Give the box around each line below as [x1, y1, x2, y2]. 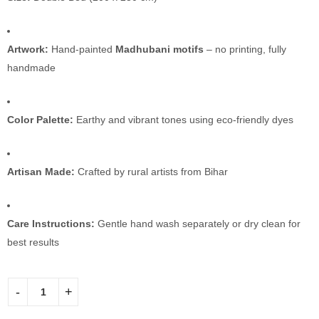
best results [7, 236, 59, 249]
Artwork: [7, 43, 48, 56]
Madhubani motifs [115, 43, 204, 56]
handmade [7, 62, 56, 74]
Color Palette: [7, 114, 73, 126]
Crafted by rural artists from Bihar [75, 166, 228, 178]
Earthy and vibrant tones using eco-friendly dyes [73, 114, 293, 126]
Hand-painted [48, 43, 115, 56]
